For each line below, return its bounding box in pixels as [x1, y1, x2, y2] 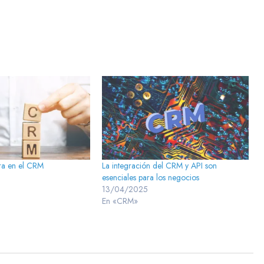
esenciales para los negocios [101, 171, 199, 184]
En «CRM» [101, 195, 138, 207]
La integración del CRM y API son [101, 160, 217, 172]
